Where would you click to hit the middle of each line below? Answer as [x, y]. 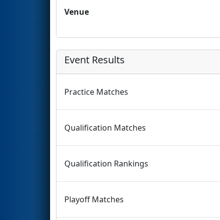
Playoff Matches [94, 199]
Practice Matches [96, 92]
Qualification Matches [105, 127]
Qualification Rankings [106, 163]
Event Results [95, 59]
